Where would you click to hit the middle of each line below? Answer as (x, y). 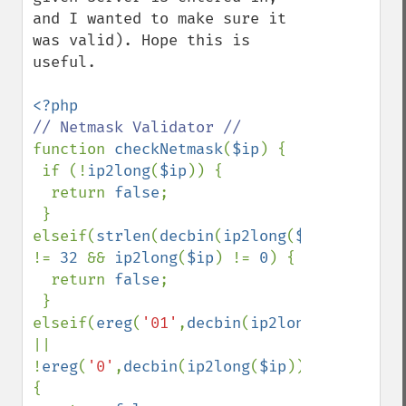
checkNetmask (169, 149)
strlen (123, 236)
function (73, 149)
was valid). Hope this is (141, 40)
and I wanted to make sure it (159, 19)
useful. (64, 62)
